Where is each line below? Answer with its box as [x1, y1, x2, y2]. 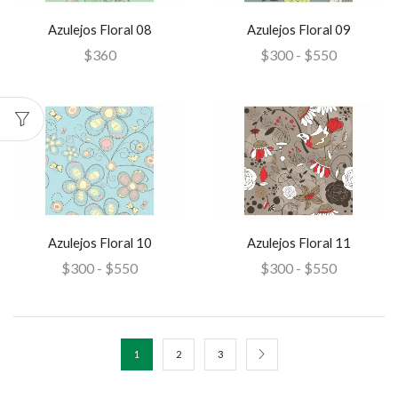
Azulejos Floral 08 [47, 21, 152, 38]
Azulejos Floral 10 [47, 234, 152, 251]
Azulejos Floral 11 [246, 234, 351, 251]
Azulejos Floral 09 [246, 21, 351, 38]
